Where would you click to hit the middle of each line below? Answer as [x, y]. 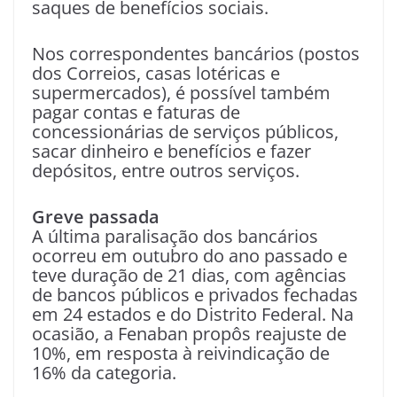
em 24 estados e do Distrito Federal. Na [193, 315]
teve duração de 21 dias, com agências [189, 276]
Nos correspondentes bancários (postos [196, 54]
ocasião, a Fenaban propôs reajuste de [189, 334]
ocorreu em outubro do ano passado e [190, 256]
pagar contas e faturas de [136, 113]
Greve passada [96, 217]
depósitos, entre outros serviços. [166, 171]
